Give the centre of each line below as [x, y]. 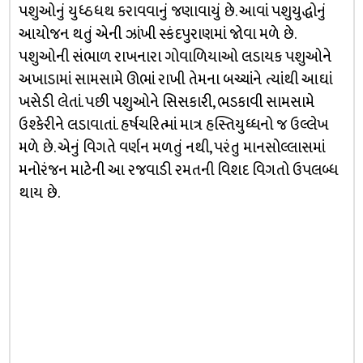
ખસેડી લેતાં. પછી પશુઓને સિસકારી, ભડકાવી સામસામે [166, 102]
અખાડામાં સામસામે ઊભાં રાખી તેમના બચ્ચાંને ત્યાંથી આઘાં [175, 80]
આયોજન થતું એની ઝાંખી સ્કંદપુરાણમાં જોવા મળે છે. [156, 34]
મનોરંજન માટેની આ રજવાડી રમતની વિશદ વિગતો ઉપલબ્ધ [178, 171]
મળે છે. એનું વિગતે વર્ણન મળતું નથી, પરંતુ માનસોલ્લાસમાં [171, 148]
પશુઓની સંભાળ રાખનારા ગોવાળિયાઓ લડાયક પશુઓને [175, 57]
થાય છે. [39, 193]
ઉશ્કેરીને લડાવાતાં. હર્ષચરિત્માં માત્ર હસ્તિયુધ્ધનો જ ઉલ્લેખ [173, 125]
